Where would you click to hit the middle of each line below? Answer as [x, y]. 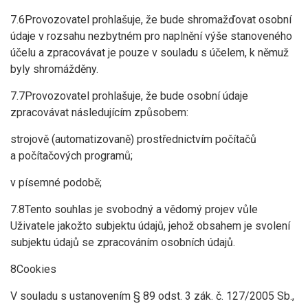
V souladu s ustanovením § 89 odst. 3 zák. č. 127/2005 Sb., [152, 296]
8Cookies [33, 269]
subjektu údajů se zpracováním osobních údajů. [123, 242]
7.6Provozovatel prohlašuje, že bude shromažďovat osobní [151, 20]
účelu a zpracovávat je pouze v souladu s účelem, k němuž [150, 53]
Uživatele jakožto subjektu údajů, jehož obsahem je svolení [150, 226]
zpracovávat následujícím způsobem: [99, 112]
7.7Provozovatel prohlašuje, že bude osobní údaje [129, 96]
